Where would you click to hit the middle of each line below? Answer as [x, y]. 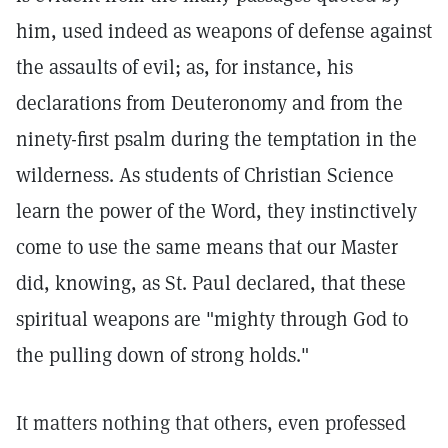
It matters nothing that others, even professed [211, 423]
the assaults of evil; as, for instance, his [184, 67]
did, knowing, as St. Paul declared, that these [211, 283]
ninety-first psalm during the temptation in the [216, 139]
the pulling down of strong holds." [162, 355]
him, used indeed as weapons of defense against [224, 31]
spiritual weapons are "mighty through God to [212, 319]
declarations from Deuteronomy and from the [209, 103]
